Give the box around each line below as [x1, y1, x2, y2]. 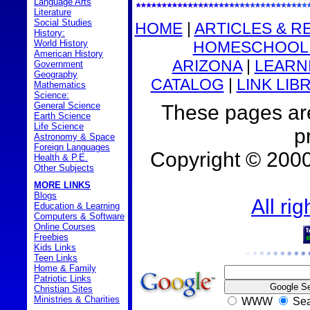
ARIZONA [172, 56, 242, 75]
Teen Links [34, 253, 77, 263]
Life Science [34, 121, 84, 131]
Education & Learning [34, 201, 120, 211]
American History [34, 48, 103, 59]
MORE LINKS [34, 180, 91, 190]
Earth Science [34, 111, 91, 121]
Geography [34, 69, 77, 80]
